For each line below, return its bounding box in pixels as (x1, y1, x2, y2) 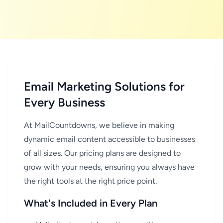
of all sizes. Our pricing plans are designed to (24, 148, 181, 158)
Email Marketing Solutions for (24, 79, 185, 94)
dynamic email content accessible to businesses (24, 134, 195, 144)
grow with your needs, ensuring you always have (24, 162, 195, 172)
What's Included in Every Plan (24, 197, 157, 209)
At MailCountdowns (24, 120, 95, 130)
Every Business (24, 95, 105, 110)
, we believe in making (95, 120, 174, 130)
